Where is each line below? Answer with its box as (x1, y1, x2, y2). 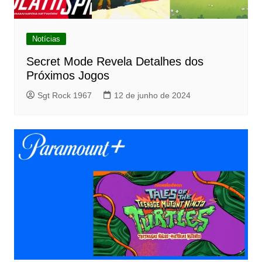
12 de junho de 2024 (113, 90, 191, 100)
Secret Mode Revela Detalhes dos (26, 54, 204, 68)
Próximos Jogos (26, 68, 109, 82)
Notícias (32, 34, 60, 43)
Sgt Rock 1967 (37, 90, 92, 100)
